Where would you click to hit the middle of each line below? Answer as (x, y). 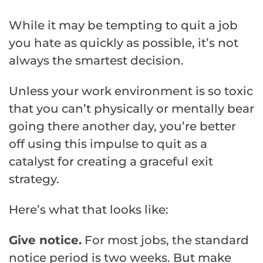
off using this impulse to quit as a (108, 144)
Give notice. (45, 240)
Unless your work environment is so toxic (131, 91)
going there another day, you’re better (122, 127)
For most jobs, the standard (165, 240)
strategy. (34, 179)
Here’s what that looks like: (89, 210)
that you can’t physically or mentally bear (131, 109)
